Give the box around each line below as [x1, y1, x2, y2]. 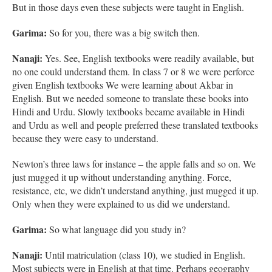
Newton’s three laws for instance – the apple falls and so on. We [12, 157, 256, 170]
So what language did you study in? [47, 222, 186, 236]
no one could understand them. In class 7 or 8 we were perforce [12, 64, 254, 78]
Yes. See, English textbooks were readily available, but [42, 51, 254, 64]
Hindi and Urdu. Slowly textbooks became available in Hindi [12, 104, 245, 118]
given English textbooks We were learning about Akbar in [12, 78, 233, 91]
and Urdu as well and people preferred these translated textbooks [12, 118, 258, 131]
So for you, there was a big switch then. [49, 25, 200, 39]
